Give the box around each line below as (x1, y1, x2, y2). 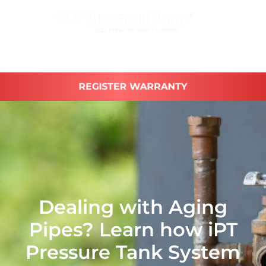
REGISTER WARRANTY (80, 81, 186, 92)
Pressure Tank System (26, 240, 240, 264)
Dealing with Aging (39, 195, 227, 219)
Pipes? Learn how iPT (28, 218, 237, 242)
